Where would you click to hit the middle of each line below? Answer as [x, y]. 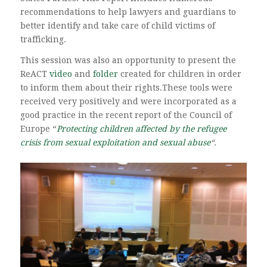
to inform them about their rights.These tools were [126, 87]
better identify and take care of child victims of [117, 25]
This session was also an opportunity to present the [128, 60]
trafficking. [43, 39]
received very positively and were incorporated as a [128, 101]
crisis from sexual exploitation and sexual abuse [115, 142]
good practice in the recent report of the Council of [126, 115]
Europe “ [38, 128]
